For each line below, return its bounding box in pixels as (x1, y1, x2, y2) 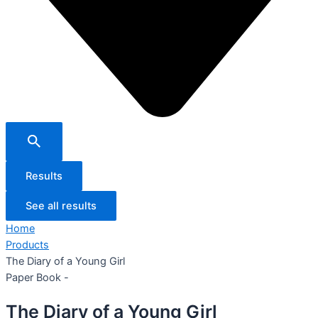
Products (6, 238, 49, 251)
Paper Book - (6, 270, 69, 284)
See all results (26, 199, 97, 212)
